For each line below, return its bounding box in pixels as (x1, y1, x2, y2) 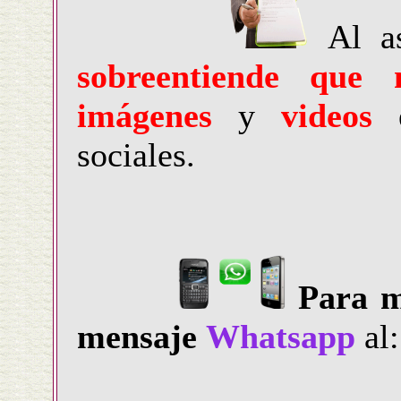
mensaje (77, 317, 197, 355)
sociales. (77, 135, 195, 174)
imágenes (77, 96, 212, 134)
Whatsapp (206, 317, 355, 355)
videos (281, 96, 373, 134)
